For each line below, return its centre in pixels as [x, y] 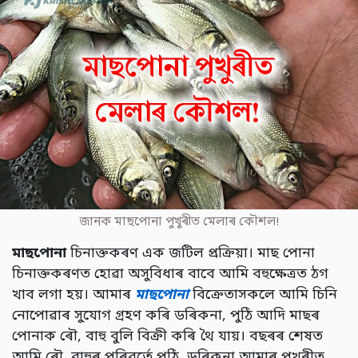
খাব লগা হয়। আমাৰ [74, 296]
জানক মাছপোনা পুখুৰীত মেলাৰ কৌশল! [179, 223]
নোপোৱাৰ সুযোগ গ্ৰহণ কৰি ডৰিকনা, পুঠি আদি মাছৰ [166, 316]
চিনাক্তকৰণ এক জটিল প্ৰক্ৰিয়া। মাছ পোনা [191, 254]
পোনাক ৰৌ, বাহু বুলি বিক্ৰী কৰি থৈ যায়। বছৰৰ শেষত [167, 337]
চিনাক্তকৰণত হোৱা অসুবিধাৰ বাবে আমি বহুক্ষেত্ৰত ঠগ [170, 275]
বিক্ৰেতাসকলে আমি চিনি [263, 296]
